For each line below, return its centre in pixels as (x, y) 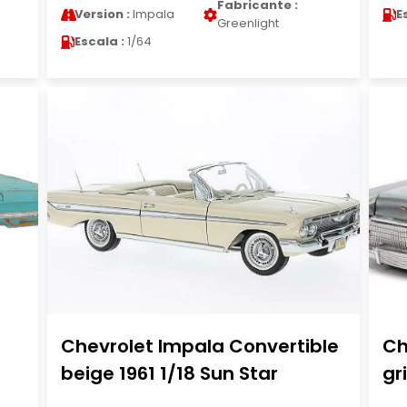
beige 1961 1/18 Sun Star (169, 373)
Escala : (99, 41)
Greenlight (248, 23)
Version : (102, 14)
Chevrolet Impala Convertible (199, 346)
